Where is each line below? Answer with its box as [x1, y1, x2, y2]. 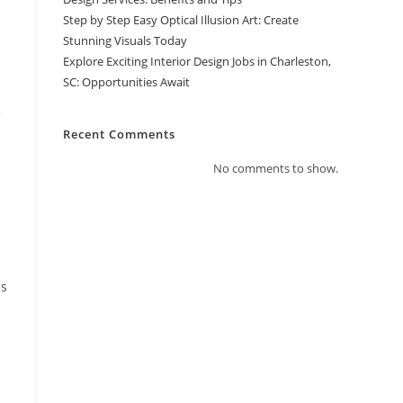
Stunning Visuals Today [63, 32, 187, 49]
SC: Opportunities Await [63, 74, 190, 90]
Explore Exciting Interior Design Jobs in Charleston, [63, 53, 331, 69]
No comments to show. [213, 160, 338, 176]
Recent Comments [63, 126, 175, 142]
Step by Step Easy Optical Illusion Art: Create [63, 12, 299, 28]
